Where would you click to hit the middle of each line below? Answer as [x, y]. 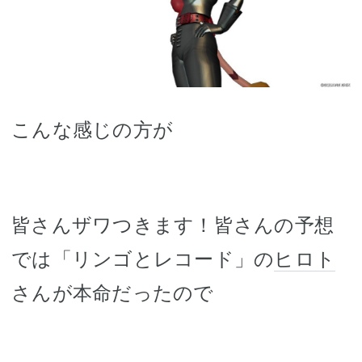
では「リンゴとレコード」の [143, 259]
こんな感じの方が [92, 129]
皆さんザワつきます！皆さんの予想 [173, 225]
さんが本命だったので [113, 293]
